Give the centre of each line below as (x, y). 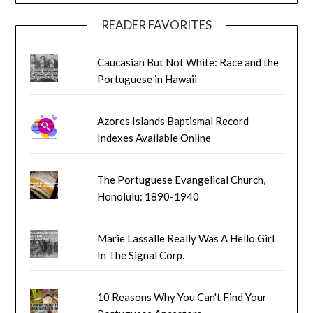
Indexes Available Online (154, 137)
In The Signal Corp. (141, 255)
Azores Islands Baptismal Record (173, 121)
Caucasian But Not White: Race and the (188, 62)
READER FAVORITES (156, 24)
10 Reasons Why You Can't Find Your (182, 297)
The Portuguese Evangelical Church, (182, 179)
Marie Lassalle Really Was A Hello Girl (186, 238)
